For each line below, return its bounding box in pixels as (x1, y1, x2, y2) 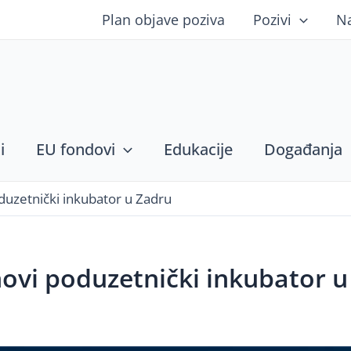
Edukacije (164, 139, 233, 160)
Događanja (264, 139, 342, 160)
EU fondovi (36, 139, 115, 160)
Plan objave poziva (102, 10, 226, 29)
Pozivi (253, 10, 292, 29)
